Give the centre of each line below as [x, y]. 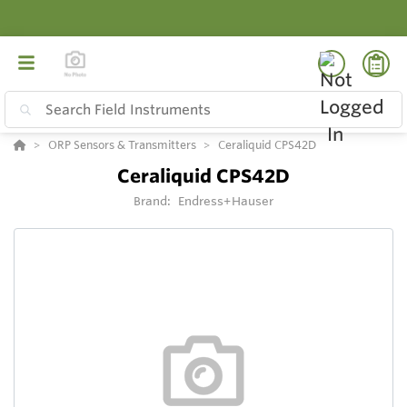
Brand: [154, 201]
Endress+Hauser [226, 201]
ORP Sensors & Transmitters [122, 145]
